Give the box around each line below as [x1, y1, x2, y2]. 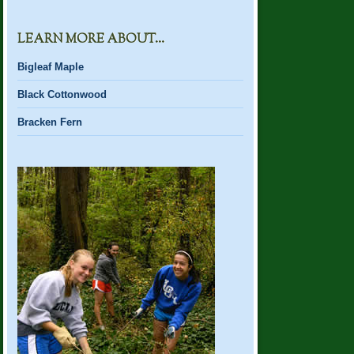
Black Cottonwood [17, 88, 107, 100]
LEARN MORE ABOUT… [17, 31, 165, 50]
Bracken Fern [17, 115, 83, 128]
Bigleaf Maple [17, 60, 85, 73]
